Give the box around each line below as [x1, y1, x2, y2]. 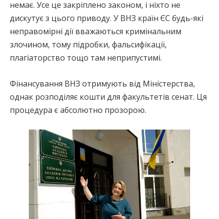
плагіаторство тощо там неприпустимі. [10, 52, 162, 63]
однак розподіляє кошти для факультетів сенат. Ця [10, 91, 207, 102]
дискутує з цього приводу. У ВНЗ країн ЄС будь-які [10, 12, 203, 23]
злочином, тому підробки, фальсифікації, [10, 39, 167, 50]
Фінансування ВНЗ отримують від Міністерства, [10, 78, 195, 89]
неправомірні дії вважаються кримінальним [10, 25, 181, 37]
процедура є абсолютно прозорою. [10, 104, 146, 115]
